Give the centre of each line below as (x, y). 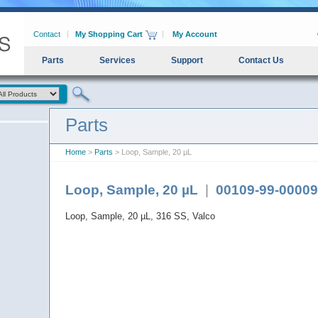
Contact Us (261, 60)
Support (187, 60)
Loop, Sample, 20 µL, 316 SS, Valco (140, 216)
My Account (195, 34)
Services (117, 60)
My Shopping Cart (109, 34)
